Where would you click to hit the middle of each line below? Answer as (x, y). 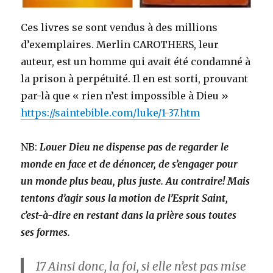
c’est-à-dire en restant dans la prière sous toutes (129, 215)
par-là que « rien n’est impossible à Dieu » (125, 95)
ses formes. (46, 232)
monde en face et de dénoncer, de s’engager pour (129, 164)
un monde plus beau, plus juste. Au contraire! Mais (136, 181)
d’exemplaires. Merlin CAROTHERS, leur (120, 44)
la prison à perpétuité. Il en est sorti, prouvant (135, 78)
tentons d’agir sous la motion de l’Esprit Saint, (125, 198)
